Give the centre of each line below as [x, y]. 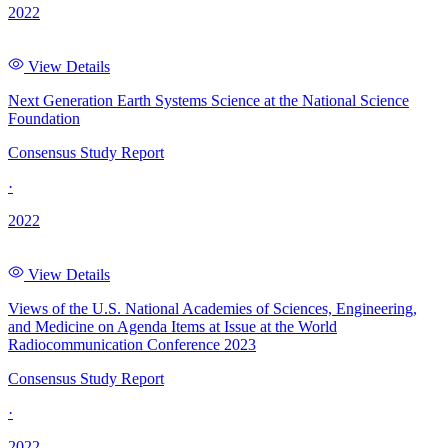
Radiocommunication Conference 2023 [132, 345]
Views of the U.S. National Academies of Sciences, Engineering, [212, 309]
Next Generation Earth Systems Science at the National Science [208, 101]
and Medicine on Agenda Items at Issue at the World [172, 327]
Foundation [44, 119]
